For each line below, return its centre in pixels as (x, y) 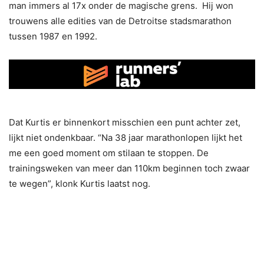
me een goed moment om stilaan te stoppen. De (109, 153)
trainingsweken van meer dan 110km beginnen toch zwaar (129, 169)
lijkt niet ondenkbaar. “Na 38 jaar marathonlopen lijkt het (126, 138)
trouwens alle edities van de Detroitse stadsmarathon (120, 21)
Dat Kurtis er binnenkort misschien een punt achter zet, (125, 123)
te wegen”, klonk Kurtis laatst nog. (80, 184)
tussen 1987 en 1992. (53, 36)
